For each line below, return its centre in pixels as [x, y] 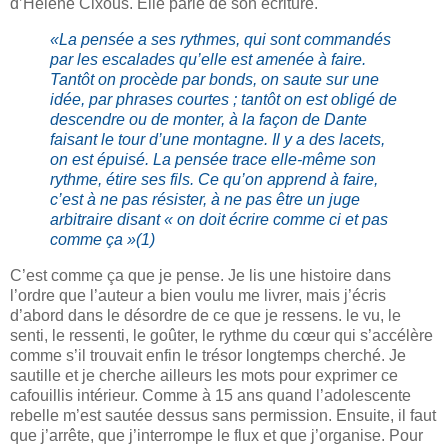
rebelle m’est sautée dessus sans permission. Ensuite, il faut [223, 415]
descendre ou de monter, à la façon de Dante [208, 119]
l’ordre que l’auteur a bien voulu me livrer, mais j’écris [198, 295]
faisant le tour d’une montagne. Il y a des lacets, [217, 139]
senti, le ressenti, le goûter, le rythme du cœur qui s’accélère [221, 335]
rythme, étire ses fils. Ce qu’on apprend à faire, [214, 179]
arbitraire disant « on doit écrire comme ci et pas [219, 219]
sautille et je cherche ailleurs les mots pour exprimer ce [204, 375]
